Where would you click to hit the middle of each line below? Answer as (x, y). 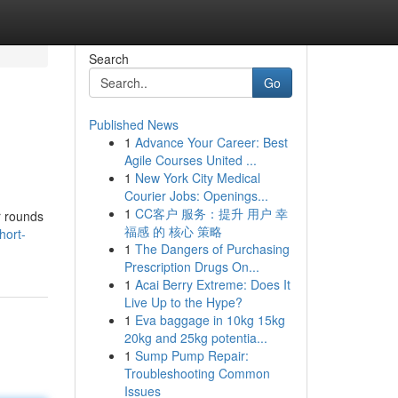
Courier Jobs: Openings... (196, 195)
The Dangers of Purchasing (212, 249)
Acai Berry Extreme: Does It (212, 284)
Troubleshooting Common (197, 373)
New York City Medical (197, 178)
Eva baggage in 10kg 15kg (210, 320)
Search (108, 59)
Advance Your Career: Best (211, 142)
